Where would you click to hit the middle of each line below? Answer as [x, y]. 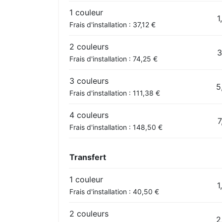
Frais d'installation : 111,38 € [115, 93]
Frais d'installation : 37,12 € [112, 24]
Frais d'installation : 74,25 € [113, 58]
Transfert [88, 157]
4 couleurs [89, 115]
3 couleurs [89, 81]
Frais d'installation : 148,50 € [116, 127]
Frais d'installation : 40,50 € [114, 191]
